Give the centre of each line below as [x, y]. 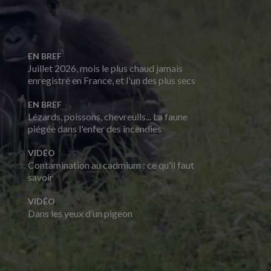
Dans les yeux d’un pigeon [80, 213]
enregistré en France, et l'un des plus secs [112, 80]
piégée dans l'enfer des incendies [95, 129]
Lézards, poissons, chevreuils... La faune [108, 116]
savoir [41, 177]
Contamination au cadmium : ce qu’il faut [111, 165]
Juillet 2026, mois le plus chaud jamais [105, 68]
